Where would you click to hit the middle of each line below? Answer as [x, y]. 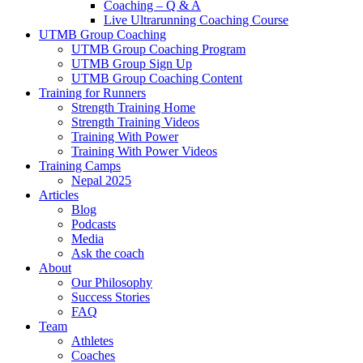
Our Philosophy [112, 282]
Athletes [92, 340]
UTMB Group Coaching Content [157, 78]
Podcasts [94, 224]
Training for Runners [92, 92]
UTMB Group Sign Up [132, 63]
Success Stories [111, 297]
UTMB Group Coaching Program [158, 49]
